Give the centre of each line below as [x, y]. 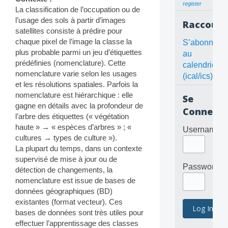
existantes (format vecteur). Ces [69, 202]
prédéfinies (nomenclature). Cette [70, 63]
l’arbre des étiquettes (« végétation [72, 117]
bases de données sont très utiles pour [79, 213]
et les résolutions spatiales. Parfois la [77, 84]
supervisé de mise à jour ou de [66, 159]
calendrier [201, 65]
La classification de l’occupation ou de [78, 10]
